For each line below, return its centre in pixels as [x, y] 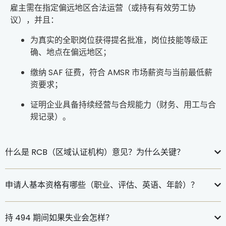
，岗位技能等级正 [176, 40]
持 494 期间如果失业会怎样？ [59, 217]
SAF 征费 [65, 72]
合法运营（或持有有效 [131, 8]
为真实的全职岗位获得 [71, 40]
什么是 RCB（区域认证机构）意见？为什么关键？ [95, 152]
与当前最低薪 [188, 72]
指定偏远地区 [67, 8]
